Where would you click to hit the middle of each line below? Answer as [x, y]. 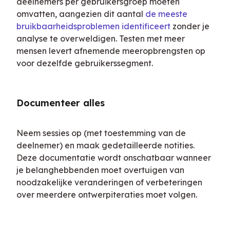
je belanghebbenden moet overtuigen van [100, 170]
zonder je [190, 26]
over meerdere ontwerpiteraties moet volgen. [107, 195]
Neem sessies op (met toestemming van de [101, 133]
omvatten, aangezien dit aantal [81, 14]
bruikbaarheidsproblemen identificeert [93, 26]
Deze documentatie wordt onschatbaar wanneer [114, 158]
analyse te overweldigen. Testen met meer [101, 39]
